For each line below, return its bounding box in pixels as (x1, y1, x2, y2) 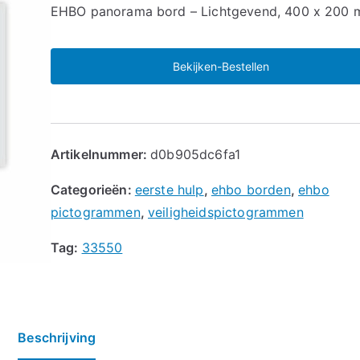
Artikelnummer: (50, 145, 151, 162)
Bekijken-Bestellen (172, 59, 269, 73)
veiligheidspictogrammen (148, 203, 304, 220)
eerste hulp (134, 181, 204, 198)
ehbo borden (211, 181, 291, 198)
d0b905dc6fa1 (150, 145, 241, 162)
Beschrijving (18, 329, 96, 346)
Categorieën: (50, 181, 135, 198)
